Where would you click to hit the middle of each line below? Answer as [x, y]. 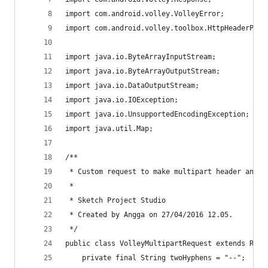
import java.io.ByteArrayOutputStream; [143, 71]
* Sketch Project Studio [115, 200]
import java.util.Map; [109, 129]
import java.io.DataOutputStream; [132, 86]
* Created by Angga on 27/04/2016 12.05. [149, 215]
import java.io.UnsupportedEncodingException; [157, 114]
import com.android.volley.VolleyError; [145, 14]
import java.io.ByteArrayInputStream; [141, 57]
